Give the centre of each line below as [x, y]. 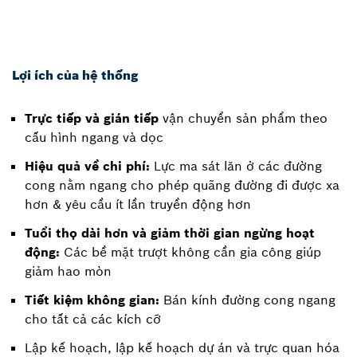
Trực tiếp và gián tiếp [92, 118]
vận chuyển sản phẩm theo [243, 118]
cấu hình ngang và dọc [94, 137]
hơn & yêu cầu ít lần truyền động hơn [138, 204]
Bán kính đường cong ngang [247, 300]
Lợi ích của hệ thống [75, 75]
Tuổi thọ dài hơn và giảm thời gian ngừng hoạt [170, 233]
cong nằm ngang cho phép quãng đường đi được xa [182, 185]
